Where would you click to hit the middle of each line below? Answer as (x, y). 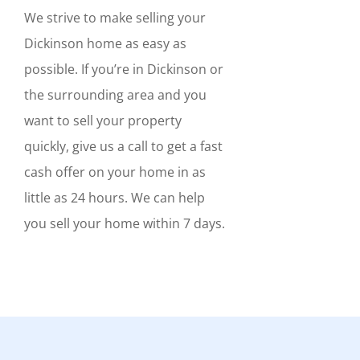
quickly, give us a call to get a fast (123, 146)
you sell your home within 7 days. (124, 223)
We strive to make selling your (115, 17)
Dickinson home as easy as (105, 43)
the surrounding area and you (115, 94)
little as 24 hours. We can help (114, 197)
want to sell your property (102, 120)
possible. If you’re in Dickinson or (123, 69)
